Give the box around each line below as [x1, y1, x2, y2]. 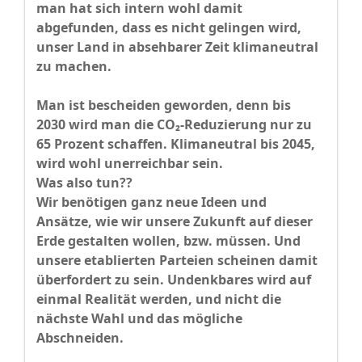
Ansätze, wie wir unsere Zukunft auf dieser [36, 213, 313, 231]
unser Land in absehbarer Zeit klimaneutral [36, 38, 318, 57]
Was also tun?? [36, 174, 133, 192]
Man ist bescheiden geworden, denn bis [36, 96, 291, 115]
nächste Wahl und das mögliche [36, 309, 242, 328]
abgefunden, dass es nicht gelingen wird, [36, 19, 301, 37]
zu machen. [36, 57, 112, 76]
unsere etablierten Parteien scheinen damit [36, 251, 318, 270]
